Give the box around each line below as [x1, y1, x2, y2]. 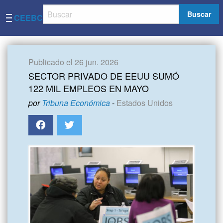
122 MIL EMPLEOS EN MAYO [28, 81, 149, 95]
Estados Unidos [116, 97, 173, 109]
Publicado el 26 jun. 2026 [28, 56, 118, 68]
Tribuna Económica [42, 97, 110, 109]
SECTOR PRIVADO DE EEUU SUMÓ [28, 69, 179, 82]
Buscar [187, 9, 212, 19]
